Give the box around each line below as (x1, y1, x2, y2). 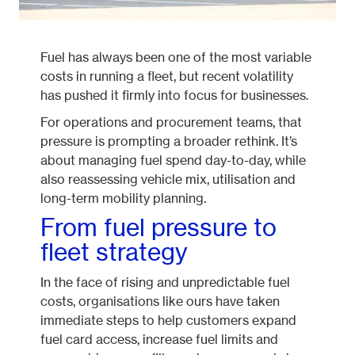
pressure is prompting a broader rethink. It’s (40, 133, 298, 149)
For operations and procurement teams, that (40, 114, 303, 130)
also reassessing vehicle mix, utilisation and (40, 171, 296, 187)
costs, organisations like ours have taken (40, 293, 281, 309)
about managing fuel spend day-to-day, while (40, 152, 307, 168)
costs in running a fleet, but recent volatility (40, 68, 294, 84)
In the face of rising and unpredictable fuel (40, 274, 291, 290)
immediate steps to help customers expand (40, 312, 297, 328)
